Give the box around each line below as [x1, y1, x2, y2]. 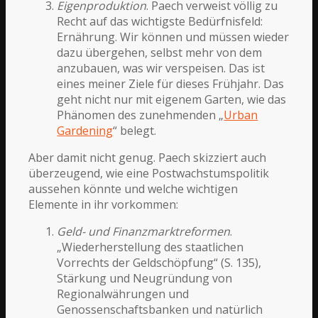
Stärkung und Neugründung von [57, 270, 233, 286]
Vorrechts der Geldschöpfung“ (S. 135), [57, 254, 262, 270]
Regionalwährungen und [57, 285, 190, 302]
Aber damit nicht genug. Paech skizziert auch [28, 149, 267, 165]
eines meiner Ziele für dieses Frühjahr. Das [57, 75, 285, 92]
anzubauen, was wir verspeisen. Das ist [57, 60, 265, 76]
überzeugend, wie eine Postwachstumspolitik [28, 165, 270, 181]
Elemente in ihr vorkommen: [28, 196, 179, 212]
